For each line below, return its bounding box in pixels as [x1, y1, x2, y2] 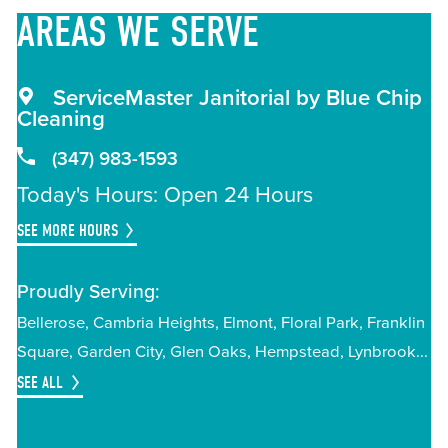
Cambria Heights [92, 313, 215, 334]
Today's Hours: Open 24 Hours [16, 182, 313, 209]
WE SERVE [116, 8, 259, 58]
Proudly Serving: [16, 280, 160, 305]
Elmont [222, 313, 273, 334]
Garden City [76, 342, 162, 363]
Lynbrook [347, 342, 416, 363]
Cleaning [16, 106, 105, 133]
